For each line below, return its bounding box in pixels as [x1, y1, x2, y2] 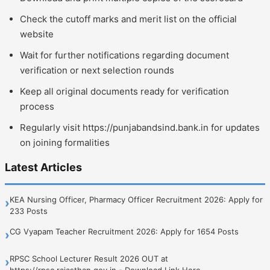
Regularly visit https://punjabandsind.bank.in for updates [20, 121, 260, 133]
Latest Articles [5, 160, 82, 174]
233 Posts [10, 206, 48, 216]
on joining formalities [20, 136, 110, 148]
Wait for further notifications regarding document [20, 49, 229, 61]
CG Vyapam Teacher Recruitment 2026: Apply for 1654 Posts [10, 226, 239, 236]
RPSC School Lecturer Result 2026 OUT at [10, 253, 168, 263]
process [20, 100, 54, 112]
